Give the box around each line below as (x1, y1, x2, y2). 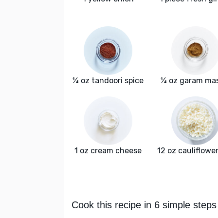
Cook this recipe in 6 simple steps (72, 200, 217, 211)
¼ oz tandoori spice (73, 76, 144, 86)
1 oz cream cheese (74, 146, 142, 156)
